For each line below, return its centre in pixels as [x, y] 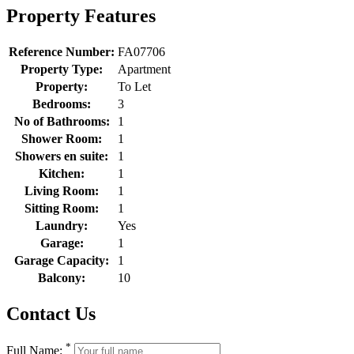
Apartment [144, 69]
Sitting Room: [62, 208]
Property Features [81, 15]
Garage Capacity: [62, 260]
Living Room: [62, 190]
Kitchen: [62, 173]
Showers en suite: [62, 156]
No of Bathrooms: [62, 121]
